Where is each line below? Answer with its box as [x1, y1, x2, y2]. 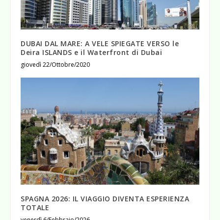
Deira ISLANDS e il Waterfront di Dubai [21, 48, 163, 57]
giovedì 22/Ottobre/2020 [21, 60, 90, 69]
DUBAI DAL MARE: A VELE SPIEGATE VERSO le [21, 39, 179, 49]
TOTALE [21, 202, 50, 212]
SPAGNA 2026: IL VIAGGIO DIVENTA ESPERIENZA [21, 193, 190, 203]
